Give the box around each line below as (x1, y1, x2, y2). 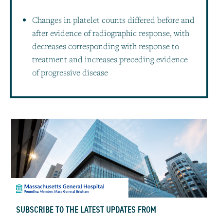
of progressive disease (32, 66, 108, 78)
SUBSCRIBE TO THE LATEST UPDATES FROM (16, 203, 156, 216)
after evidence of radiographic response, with (32, 27, 189, 38)
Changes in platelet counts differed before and (32, 14, 195, 25)
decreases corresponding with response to (32, 40, 179, 52)
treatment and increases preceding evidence (32, 53, 188, 65)
